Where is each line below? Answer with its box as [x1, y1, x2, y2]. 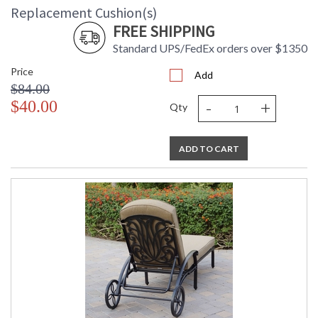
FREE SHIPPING [113, 21, 214, 42]
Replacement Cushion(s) [11, 4, 157, 22]
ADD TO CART [178, 143, 239, 155]
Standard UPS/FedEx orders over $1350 [113, 41, 307, 55]
